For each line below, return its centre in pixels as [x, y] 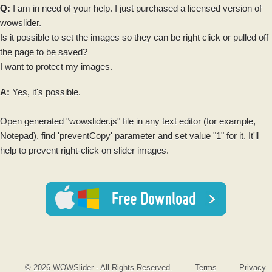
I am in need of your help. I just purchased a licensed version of [136, 8]
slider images [140, 151]
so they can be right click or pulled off [194, 38]
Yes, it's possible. [45, 92]
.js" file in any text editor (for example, [182, 121]
